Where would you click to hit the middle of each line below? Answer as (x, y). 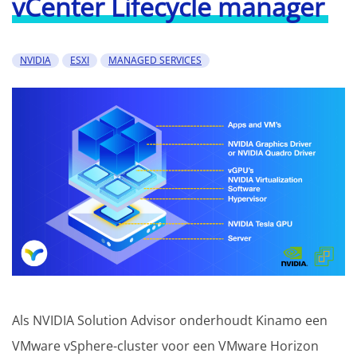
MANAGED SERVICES (155, 61)
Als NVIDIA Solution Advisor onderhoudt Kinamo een (170, 320)
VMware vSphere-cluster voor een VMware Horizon (165, 345)
